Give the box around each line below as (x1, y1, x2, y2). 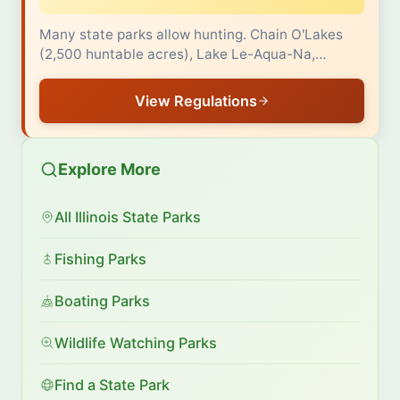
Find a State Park (54, 376, 170, 395)
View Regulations (134, 92, 257, 111)
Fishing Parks (54, 250, 146, 269)
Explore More (58, 160, 161, 179)
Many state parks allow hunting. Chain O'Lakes (39, 26, 343, 44)
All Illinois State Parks (54, 208, 201, 227)
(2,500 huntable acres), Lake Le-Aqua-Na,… (39, 46, 327, 63)
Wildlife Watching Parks (54, 334, 217, 353)
